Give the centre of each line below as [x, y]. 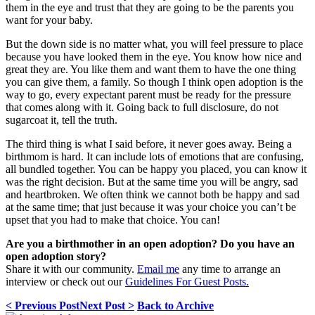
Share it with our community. [71, 269]
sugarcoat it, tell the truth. [62, 120]
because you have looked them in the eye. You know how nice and [154, 56]
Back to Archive [175, 305]
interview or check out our [65, 281]
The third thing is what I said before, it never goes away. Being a [149, 143]
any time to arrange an [230, 269]
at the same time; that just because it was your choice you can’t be [151, 207]
